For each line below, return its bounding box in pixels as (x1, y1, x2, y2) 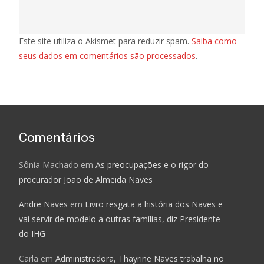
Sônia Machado (19, 159, 78, 170)
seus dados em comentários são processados (19, 49, 196, 61)
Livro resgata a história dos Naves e (85, 198, 223, 210)
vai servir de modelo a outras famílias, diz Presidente (19, 213, 220, 225)
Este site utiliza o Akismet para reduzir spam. (19, 35, 192, 47)
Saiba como (192, 35, 237, 47)
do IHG (19, 227, 45, 239)
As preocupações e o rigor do (95, 159, 209, 170)
